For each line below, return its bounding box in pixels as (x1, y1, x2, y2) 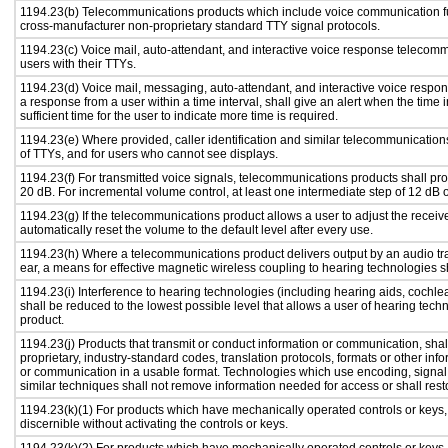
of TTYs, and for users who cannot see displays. (20, 147, 278, 161)
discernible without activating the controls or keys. (20, 417, 288, 431)
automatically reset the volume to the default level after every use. (20, 223, 373, 237)
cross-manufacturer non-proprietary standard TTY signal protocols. (20, 19, 380, 33)
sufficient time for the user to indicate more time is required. (20, 109, 338, 123)
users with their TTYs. (20, 57, 136, 71)
